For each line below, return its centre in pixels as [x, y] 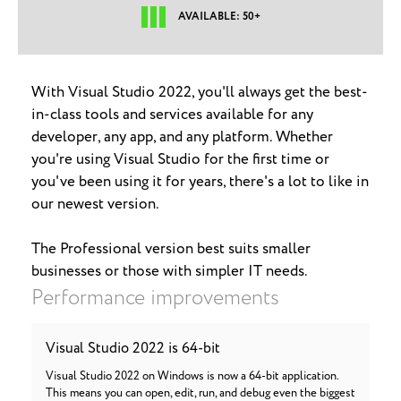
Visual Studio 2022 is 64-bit [133, 348]
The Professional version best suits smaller [171, 249]
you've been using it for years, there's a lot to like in [200, 182]
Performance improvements [155, 299]
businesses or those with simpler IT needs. [170, 272]
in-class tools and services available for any [172, 115]
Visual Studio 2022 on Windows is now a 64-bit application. [192, 376]
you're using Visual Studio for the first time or [180, 160]
